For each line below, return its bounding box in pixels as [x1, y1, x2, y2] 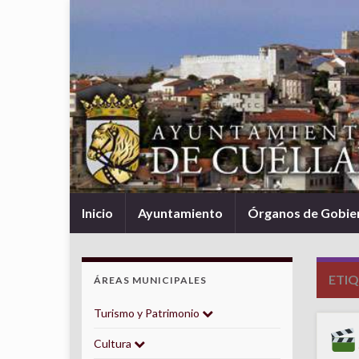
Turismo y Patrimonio [94, 306, 202, 320]
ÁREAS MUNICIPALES [94, 274, 207, 286]
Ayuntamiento [138, 205, 223, 220]
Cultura [94, 337, 134, 350]
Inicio [82, 205, 113, 220]
